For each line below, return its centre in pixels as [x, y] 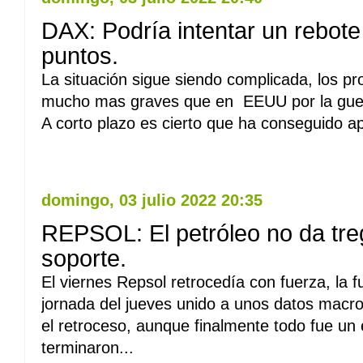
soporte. [84, 258]
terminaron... [88, 348]
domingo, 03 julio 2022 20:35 [152, 200]
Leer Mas [71, 152]
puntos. [80, 56]
